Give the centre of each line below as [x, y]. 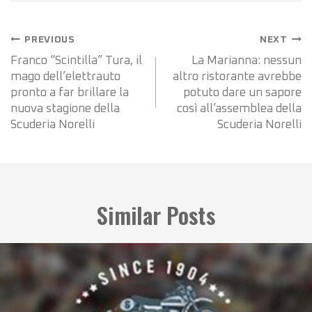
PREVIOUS [50, 39]
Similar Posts [156, 215]
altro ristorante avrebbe [237, 77]
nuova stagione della [65, 109]
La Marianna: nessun [247, 61]
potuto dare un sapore [242, 93]
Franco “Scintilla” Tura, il [76, 61]
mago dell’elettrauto [65, 77]
